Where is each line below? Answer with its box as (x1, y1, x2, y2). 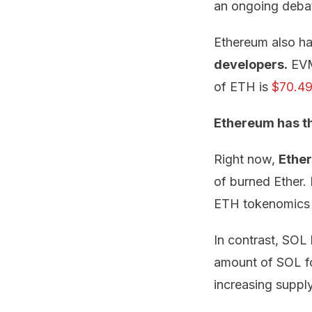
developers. (214, 57, 288, 72)
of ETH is (214, 79, 272, 94)
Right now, (214, 152, 279, 166)
